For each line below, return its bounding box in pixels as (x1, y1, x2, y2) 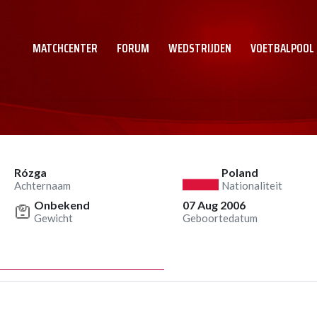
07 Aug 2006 (183, 198, 246, 212)
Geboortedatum (183, 212, 258, 224)
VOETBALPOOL (250, 39, 314, 57)
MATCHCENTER (33, 39, 98, 57)
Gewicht (34, 212, 73, 224)
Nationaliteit (221, 179, 283, 192)
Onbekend (34, 198, 90, 212)
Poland (221, 166, 259, 179)
